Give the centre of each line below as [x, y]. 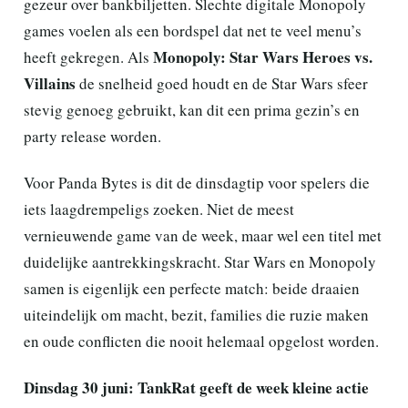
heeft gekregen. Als [88, 56]
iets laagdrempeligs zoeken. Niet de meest [159, 209]
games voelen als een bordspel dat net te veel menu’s [193, 30]
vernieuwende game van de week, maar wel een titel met [203, 235]
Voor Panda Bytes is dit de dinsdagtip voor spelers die [197, 182]
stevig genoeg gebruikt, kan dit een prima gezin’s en [192, 109]
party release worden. [92, 136]
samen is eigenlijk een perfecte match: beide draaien [192, 288]
